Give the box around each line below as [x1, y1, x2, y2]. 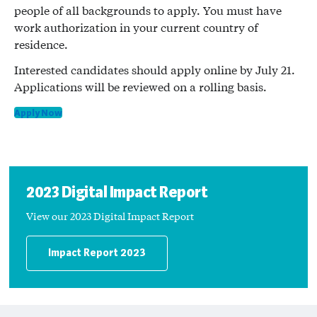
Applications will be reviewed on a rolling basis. [14, 79, 270, 94]
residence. [14, 37, 68, 52]
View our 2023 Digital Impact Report [26, 209, 194, 222]
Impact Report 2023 [48, 247, 146, 259]
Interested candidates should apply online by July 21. [14, 62, 295, 77]
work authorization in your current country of [14, 20, 258, 35]
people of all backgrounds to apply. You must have [14, 3, 282, 18]
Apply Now [14, 107, 62, 118]
